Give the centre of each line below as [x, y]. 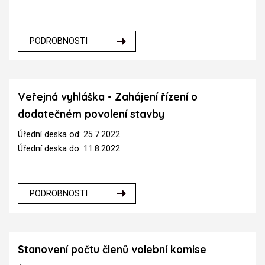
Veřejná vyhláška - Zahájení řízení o [108, 97]
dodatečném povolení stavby [91, 114]
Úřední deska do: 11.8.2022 [69, 148]
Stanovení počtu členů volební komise [112, 249]
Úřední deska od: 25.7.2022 [69, 134]
